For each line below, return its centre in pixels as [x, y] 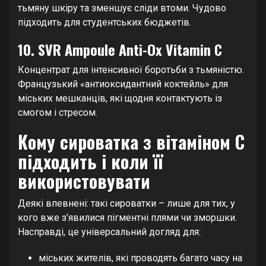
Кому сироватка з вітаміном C [131, 142]
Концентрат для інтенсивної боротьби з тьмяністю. [131, 70]
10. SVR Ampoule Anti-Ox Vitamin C [120, 50]
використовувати [84, 181]
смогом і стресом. [58, 113]
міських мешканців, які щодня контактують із [120, 99]
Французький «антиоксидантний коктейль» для [123, 84]
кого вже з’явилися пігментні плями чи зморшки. [127, 218]
